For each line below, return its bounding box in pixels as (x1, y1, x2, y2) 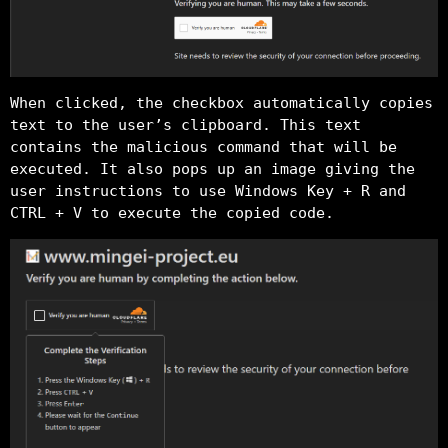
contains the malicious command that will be (10, 138, 397, 157)
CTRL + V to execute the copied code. (10, 204, 334, 223)
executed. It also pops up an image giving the (10, 160, 415, 179)
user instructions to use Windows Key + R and (10, 182, 406, 201)
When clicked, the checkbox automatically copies (10, 94, 433, 113)
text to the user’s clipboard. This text (10, 116, 361, 135)
